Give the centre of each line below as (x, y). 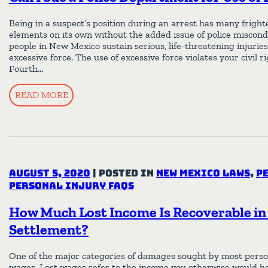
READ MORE (41, 95)
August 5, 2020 (50, 173)
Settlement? (49, 230)
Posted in (127, 173)
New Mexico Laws (203, 173)
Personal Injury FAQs (71, 185)
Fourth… (26, 68)
